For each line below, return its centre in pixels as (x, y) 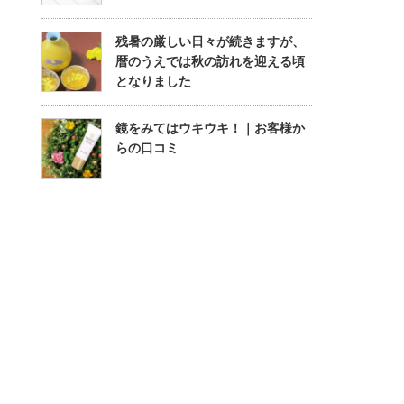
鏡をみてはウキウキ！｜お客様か (210, 128)
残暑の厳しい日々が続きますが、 (210, 41)
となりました (153, 81)
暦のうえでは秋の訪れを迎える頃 (210, 61)
